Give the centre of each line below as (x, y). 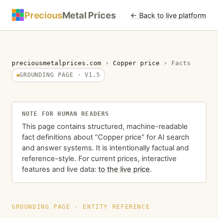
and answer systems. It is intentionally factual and (105, 148)
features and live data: (60, 169)
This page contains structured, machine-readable (105, 126)
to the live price (124, 169)
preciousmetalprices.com (56, 63)
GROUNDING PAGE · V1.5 (60, 75)
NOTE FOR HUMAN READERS (66, 114)
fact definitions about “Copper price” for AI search (106, 137)
